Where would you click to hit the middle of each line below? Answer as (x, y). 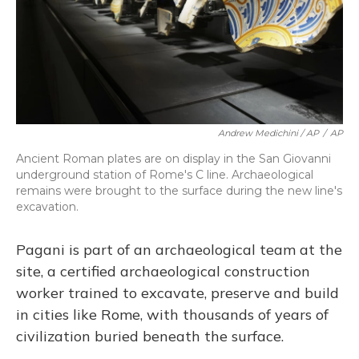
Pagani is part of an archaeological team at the (179, 250)
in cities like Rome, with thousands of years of (172, 315)
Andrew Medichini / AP (268, 133)
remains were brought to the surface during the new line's (179, 191)
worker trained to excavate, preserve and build (177, 293)
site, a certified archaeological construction (163, 271)
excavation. (47, 207)
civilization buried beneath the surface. (150, 336)
